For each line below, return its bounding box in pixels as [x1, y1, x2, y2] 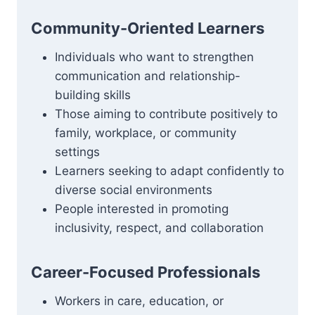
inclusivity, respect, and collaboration [55, 221, 264, 235]
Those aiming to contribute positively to [55, 107, 278, 121]
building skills [55, 88, 131, 102]
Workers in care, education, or [55, 294, 224, 308]
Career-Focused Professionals [31, 263, 260, 281]
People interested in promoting [55, 202, 229, 216]
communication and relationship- [55, 69, 240, 83]
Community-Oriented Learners [31, 19, 264, 37]
